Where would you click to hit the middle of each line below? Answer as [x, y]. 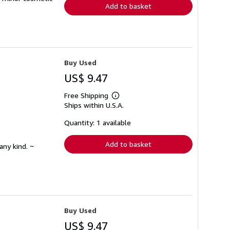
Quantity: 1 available [98, 122]
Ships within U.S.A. [94, 105]
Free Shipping [86, 95]
